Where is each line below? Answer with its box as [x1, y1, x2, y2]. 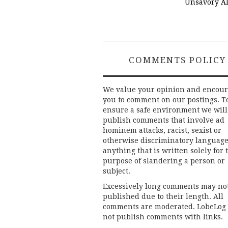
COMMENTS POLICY [129, 55, 226, 66]
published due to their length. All [103, 192, 223, 201]
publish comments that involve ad [103, 116, 224, 125]
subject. [103, 167, 130, 176]
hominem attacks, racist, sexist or [103, 126, 221, 135]
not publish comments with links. [103, 213, 223, 221]
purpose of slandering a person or [103, 157, 225, 165]
